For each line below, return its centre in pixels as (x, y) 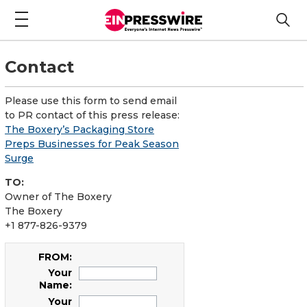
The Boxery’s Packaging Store (79, 129)
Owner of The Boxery (58, 196)
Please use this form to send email (91, 100)
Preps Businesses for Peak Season (92, 144)
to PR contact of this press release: (92, 115)
